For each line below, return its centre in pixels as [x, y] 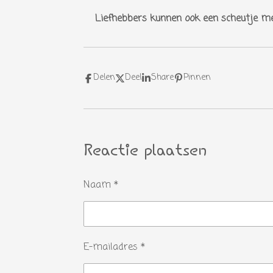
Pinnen [197, 78]
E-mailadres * [114, 247]
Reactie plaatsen [145, 151]
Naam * [101, 185]
